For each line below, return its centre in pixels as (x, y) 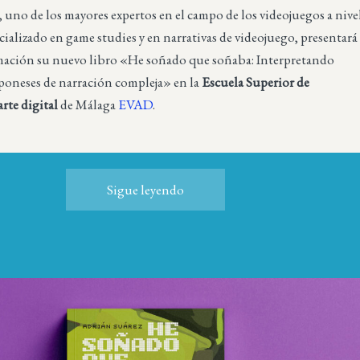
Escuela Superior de (256, 82)
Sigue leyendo (145, 189)
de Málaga (88, 105)
